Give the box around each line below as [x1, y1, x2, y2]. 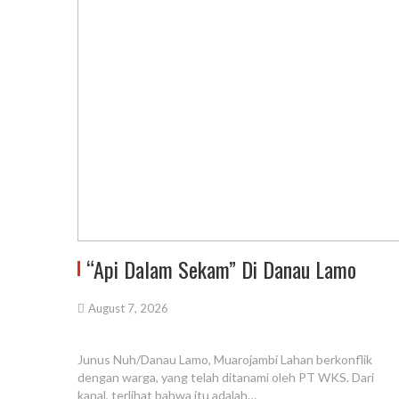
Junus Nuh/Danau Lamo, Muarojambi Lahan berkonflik [77, 352, 372, 368]
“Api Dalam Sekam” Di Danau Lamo [86, 253, 356, 286]
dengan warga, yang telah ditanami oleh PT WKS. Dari [77, 370, 374, 386]
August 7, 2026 [88, 301, 168, 316]
